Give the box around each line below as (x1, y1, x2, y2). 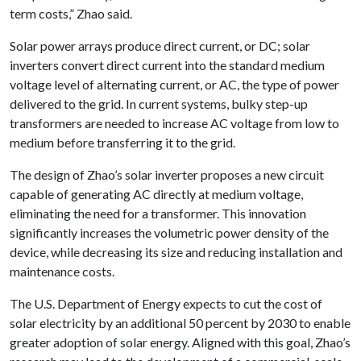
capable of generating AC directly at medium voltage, (10, 186, 303, 201)
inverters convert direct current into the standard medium (10, 57, 325, 73)
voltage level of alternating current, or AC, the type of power (10, 77, 339, 92)
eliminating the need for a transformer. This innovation (10, 205, 306, 221)
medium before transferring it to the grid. (10, 135, 235, 150)
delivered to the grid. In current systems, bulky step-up (10, 96, 308, 111)
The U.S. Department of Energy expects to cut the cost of (10, 296, 322, 311)
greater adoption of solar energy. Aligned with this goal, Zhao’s (10, 334, 351, 350)
